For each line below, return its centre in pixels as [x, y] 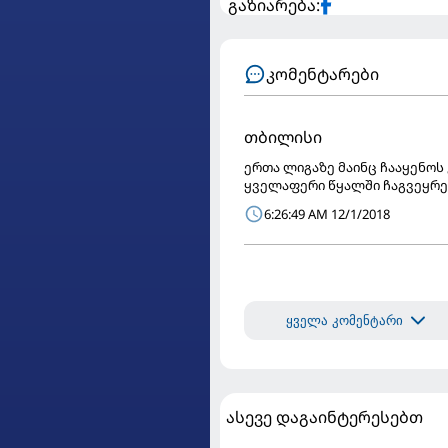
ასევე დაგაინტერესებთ [324, 417]
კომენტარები [322, 74]
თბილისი [283, 137]
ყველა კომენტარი [344, 320]
